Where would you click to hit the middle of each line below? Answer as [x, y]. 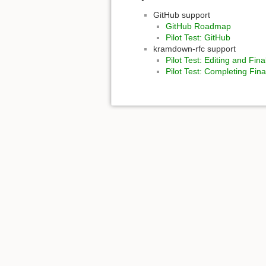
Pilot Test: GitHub [198, 37]
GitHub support [182, 15]
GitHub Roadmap [198, 26]
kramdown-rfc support [194, 48]
